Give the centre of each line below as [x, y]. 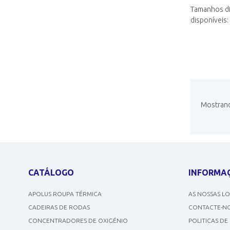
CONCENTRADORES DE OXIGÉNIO [78, 221]
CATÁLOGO [51, 173]
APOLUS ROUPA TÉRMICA [65, 194]
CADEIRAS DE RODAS [59, 207]
